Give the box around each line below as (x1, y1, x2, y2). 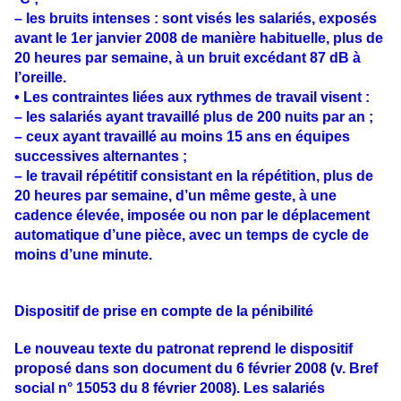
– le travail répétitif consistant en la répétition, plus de (14, 167, 373, 183)
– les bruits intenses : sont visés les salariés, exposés (14, 10, 377, 26)
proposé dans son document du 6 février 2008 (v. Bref (14, 360, 378, 376)
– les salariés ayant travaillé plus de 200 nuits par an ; (14, 108, 373, 124)
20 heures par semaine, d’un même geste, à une (14, 187, 337, 203)
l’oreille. (14, 69, 66, 85)
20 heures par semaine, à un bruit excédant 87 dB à (14, 49, 361, 65)
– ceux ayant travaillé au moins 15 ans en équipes (14, 128, 350, 144)
